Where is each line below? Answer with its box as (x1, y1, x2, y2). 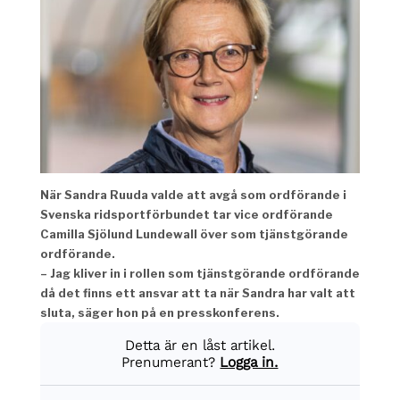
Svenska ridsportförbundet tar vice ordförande (39, 206, 333, 221)
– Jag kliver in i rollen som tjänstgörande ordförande (39, 265, 360, 280)
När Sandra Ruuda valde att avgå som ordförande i (39, 187, 346, 202)
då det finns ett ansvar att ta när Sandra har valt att (39, 285, 355, 300)
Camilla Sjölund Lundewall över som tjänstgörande (39, 226, 348, 241)
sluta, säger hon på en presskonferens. (39, 304, 279, 320)
